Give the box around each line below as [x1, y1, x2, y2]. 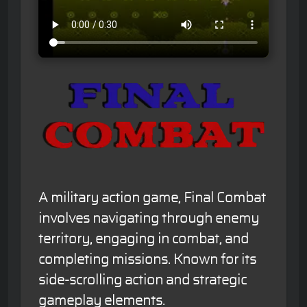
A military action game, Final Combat [38, 191, 266, 205]
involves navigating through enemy [38, 212, 259, 225]
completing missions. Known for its [38, 253, 256, 267]
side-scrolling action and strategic [38, 273, 247, 287]
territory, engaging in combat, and [38, 232, 249, 246]
